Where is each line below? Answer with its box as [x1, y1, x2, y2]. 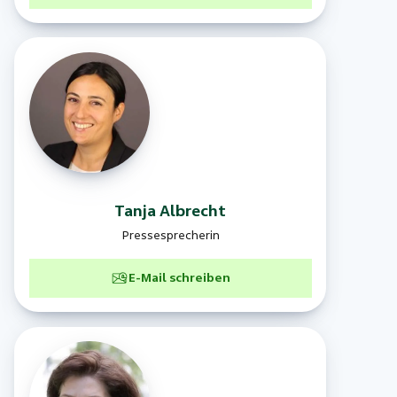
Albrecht [160, 201, 227, 221]
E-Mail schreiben [128, 270, 230, 285]
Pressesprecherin [121, 228, 220, 243]
